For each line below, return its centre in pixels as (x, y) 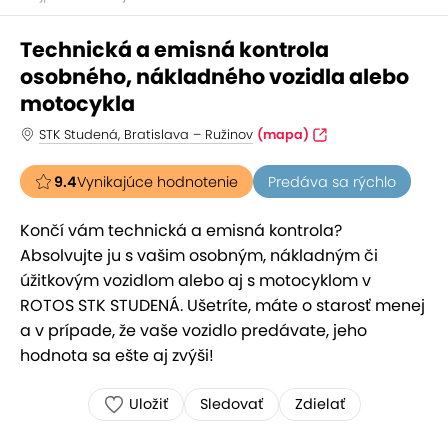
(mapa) (283, 134)
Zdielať (319, 404)
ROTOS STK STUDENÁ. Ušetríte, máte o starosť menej (222, 305)
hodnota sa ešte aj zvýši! (117, 355)
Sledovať (231, 404)
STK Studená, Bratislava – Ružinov (146, 134)
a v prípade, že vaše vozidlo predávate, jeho (193, 330)
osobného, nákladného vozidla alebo (214, 76)
